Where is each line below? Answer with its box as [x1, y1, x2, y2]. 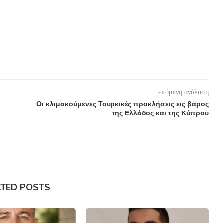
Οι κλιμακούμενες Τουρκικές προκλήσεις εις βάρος [36, 99, 209, 109]
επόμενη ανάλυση [158, 87, 209, 96]
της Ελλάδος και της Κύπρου [111, 108, 209, 118]
